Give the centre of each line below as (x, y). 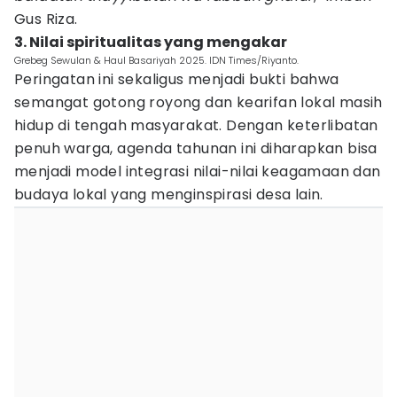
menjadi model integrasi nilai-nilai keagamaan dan (198, 171)
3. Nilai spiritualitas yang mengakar (151, 42)
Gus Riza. (46, 19)
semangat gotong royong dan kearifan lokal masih (198, 102)
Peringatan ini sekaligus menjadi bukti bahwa (177, 79)
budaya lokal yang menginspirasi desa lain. (169, 195)
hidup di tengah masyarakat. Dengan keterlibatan (196, 125)
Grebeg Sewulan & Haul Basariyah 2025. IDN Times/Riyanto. (156, 60)
